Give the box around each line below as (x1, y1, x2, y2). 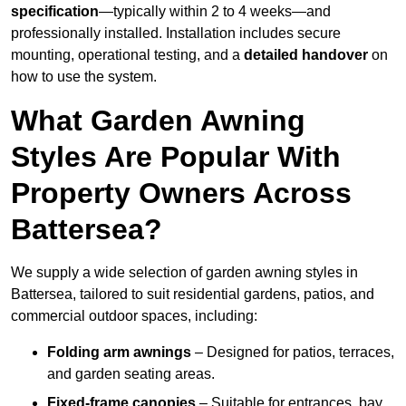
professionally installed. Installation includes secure (11, 25, 341, 42)
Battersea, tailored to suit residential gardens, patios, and (11, 286, 374, 303)
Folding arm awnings (47, 344, 191, 361)
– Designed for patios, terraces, (191, 344, 394, 361)
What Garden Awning (11, 104, 305, 138)
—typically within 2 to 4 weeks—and (99, 4, 331, 20)
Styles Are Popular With (11, 140, 341, 174)
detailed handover (244, 47, 368, 63)
